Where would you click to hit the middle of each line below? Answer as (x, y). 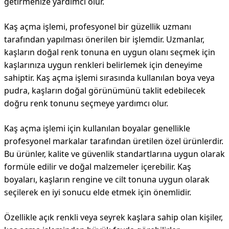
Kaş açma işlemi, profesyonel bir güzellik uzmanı (98, 27)
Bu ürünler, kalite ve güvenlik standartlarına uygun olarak (114, 154)
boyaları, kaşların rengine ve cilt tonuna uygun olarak (107, 179)
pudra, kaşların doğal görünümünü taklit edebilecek (105, 90)
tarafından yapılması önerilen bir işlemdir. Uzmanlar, (104, 39)
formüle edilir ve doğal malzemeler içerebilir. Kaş (98, 167)
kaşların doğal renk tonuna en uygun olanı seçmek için (110, 52)
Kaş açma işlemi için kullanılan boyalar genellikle (97, 128)
